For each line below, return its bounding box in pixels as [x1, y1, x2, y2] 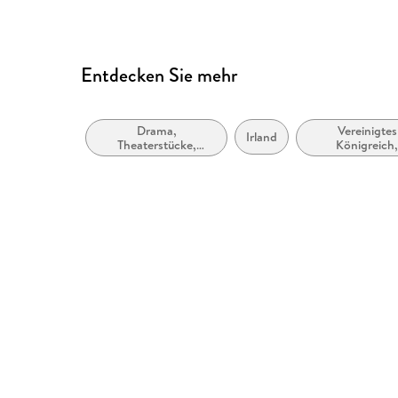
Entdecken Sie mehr [81, 61, 238, 90]
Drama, [136, 122, 177, 140]
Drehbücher [124, 150, 189, 169]
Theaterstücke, [116, 136, 196, 155]
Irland [246, 128, 278, 147]
